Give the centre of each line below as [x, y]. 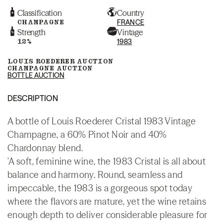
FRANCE [131, 22]
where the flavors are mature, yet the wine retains [107, 201]
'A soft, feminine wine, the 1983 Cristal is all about [107, 161]
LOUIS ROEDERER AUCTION [61, 61]
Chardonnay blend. [45, 148]
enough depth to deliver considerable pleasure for [108, 215]
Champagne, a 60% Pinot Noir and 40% [87, 134]
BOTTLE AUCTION [36, 75]
